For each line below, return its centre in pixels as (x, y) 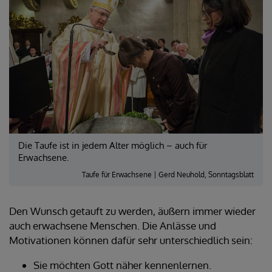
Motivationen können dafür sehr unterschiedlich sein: (131, 240)
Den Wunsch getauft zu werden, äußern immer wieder (132, 211)
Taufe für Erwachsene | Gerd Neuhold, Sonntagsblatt (168, 175)
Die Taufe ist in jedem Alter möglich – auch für (113, 146)
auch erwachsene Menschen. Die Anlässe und (113, 226)
